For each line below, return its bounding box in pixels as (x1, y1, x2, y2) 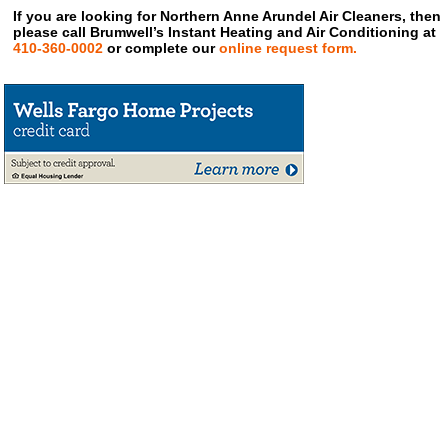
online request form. (219, 39, 358, 56)
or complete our (103, 39, 220, 56)
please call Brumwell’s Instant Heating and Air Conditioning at (13, 23, 437, 40)
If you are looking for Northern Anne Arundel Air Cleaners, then (13, 7, 442, 24)
